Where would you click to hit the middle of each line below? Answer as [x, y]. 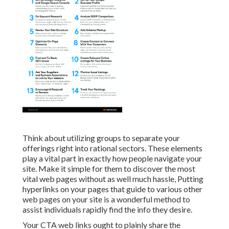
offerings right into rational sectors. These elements [112, 148]
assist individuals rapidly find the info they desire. [107, 210]
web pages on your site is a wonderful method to [106, 199]
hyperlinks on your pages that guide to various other [112, 189]
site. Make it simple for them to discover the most [109, 169]
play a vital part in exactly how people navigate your [112, 158]
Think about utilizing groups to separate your [101, 138]
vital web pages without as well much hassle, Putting [113, 179]
